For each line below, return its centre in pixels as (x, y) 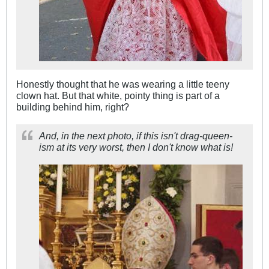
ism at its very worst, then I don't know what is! (136, 147)
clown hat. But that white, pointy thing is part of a (118, 95)
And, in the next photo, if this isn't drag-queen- (136, 135)
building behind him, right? (73, 107)
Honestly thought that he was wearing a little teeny (123, 84)
